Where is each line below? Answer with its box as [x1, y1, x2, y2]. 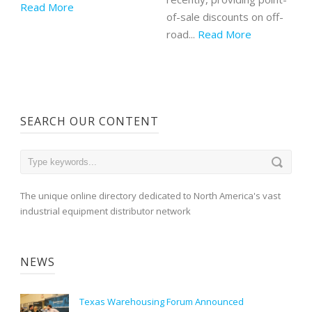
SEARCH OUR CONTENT [20, 114, 159, 130]
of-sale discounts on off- [166, 10, 283, 24]
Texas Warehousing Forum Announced [79, 295, 244, 309]
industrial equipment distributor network [20, 205, 191, 218]
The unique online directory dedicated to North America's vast [20, 189, 281, 203]
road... [166, 27, 198, 42]
